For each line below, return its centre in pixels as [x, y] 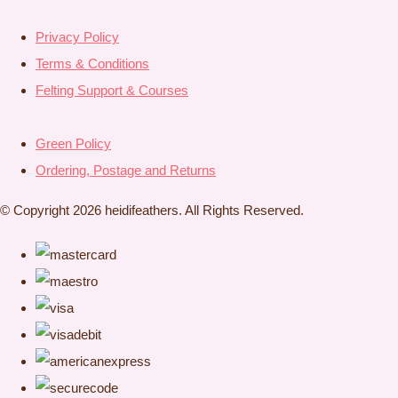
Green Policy [73, 143]
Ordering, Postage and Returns [126, 170]
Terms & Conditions [92, 63]
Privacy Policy [77, 36]
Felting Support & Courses [112, 90]
